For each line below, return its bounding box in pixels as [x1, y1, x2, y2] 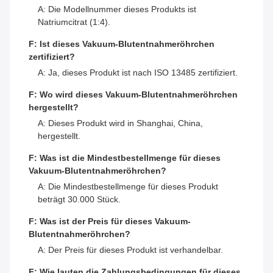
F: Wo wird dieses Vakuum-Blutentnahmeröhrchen [29, 90, 238, 100]
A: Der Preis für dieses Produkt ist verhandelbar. [38, 245, 223, 255]
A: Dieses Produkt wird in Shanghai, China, [38, 118, 203, 129]
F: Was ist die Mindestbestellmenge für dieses [29, 153, 221, 163]
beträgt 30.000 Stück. [38, 194, 121, 205]
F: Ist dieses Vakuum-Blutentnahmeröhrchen [29, 39, 214, 49]
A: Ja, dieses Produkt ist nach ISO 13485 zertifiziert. [38, 68, 238, 78]
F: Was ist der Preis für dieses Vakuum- [29, 216, 191, 227]
